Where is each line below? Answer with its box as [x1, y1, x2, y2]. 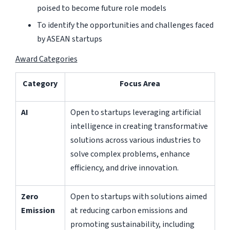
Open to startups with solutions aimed [70, 190, 207, 202]
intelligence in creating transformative [70, 120, 208, 132]
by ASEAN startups [36, 33, 102, 45]
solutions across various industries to [70, 134, 201, 146]
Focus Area [119, 78, 160, 89]
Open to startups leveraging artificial [70, 106, 201, 118]
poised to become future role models [36, 2, 166, 14]
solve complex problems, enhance [70, 148, 190, 160]
